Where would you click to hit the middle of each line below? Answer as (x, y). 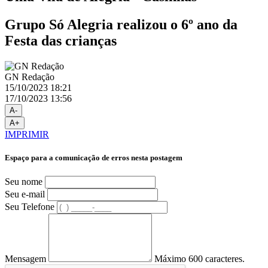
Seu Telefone (30, 207)
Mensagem (25, 259)
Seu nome (24, 182)
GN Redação (30, 77)
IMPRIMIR (27, 134)
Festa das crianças (61, 40)
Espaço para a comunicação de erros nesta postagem (94, 157)
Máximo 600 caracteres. (200, 259)
